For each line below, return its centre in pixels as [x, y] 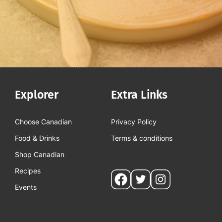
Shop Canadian [40, 155]
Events [26, 187]
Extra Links [139, 95]
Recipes [28, 171]
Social [127, 178]
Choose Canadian [43, 122]
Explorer [37, 95]
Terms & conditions [142, 138]
